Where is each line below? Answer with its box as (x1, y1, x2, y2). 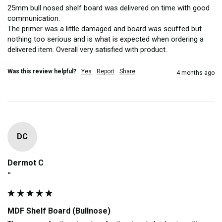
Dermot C (7, 158, 44, 167)
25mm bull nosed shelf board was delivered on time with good (7, 3, 210, 12)
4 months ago (176, 69, 215, 76)
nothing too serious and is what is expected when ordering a (7, 34, 204, 44)
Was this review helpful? (7, 67, 76, 75)
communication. (7, 13, 62, 23)
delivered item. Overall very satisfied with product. (7, 45, 169, 54)
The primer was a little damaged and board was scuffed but (7, 24, 202, 33)
